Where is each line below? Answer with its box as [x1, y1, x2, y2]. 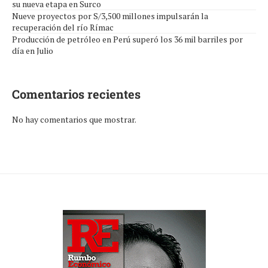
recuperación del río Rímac [12, 22, 114, 33]
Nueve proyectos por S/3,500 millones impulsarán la [12, 10, 208, 22]
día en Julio [12, 45, 53, 57]
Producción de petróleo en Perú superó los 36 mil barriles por [12, 33, 243, 45]
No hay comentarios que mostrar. [12, 114, 136, 126]
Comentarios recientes [12, 86, 141, 102]
